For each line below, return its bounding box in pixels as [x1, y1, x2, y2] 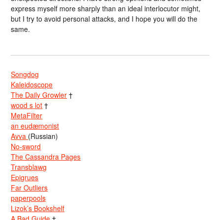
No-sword [11, 141, 41, 152]
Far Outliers [11, 183, 48, 193]
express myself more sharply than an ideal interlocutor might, [11, 3, 201, 14]
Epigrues [11, 172, 39, 183]
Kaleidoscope [11, 80, 53, 90]
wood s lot [11, 100, 43, 110]
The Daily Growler [11, 90, 67, 100]
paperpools [11, 193, 46, 203]
